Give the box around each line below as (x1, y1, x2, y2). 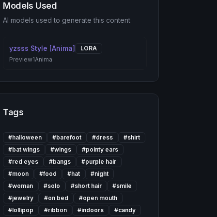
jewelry (12, 194, 34, 201)
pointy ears (86, 146, 119, 153)
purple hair (85, 158, 117, 165)
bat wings (12, 146, 40, 153)
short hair (75, 182, 102, 189)
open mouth (83, 194, 118, 201)
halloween (12, 134, 42, 141)
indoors (81, 206, 104, 214)
